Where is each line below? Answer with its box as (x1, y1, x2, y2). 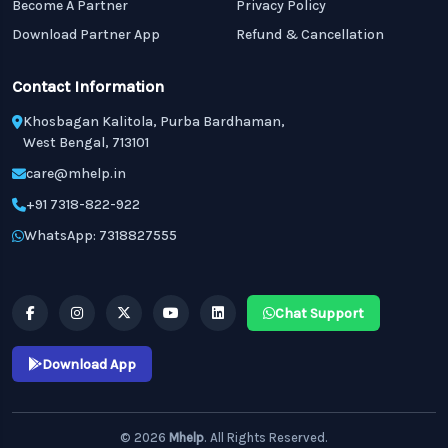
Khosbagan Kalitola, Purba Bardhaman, (23, 113, 285, 130)
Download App (42, 355, 136, 373)
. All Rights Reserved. (204, 430, 328, 445)
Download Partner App (12, 26, 160, 43)
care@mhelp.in (26, 165, 126, 182)
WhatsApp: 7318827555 (24, 227, 177, 244)
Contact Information (12, 77, 164, 96)
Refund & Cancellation (236, 26, 384, 43)
